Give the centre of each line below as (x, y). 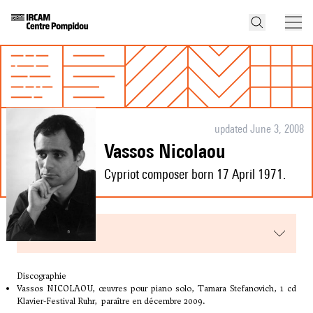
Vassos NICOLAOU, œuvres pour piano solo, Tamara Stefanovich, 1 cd (156, 289)
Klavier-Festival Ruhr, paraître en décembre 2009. (111, 301)
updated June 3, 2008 (259, 129)
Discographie (42, 276)
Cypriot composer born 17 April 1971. (195, 174)
